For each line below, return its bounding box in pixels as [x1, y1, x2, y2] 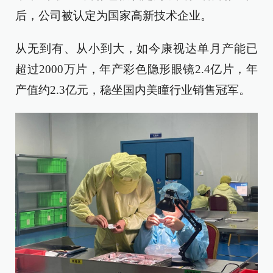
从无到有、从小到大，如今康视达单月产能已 [15, 42, 258, 55]
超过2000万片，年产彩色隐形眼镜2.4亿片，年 [15, 63, 258, 76]
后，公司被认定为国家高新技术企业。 [15, 9, 212, 23]
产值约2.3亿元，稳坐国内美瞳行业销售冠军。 [15, 83, 250, 97]
